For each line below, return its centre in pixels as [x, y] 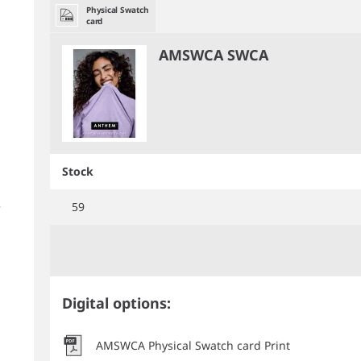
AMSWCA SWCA [214, 54]
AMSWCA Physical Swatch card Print [193, 345]
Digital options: [116, 303]
